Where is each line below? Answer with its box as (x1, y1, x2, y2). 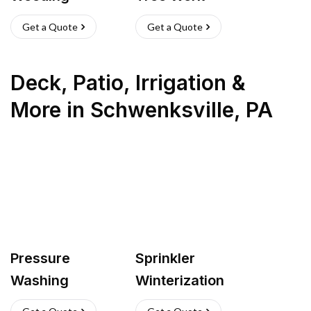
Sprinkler (135, 250, 195, 267)
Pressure (10, 250, 70, 267)
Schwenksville (90, 97, 234, 122)
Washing (10, 272, 69, 289)
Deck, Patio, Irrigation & (10, 70, 246, 95)
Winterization (135, 272, 224, 289)
